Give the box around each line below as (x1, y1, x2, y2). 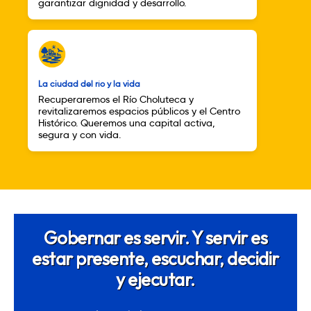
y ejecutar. (116, 268, 195, 292)
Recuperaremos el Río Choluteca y (38, 94, 194, 106)
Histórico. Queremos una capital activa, (38, 117, 215, 130)
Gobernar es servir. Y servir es (43, 226, 268, 250)
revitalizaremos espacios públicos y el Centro (38, 106, 240, 118)
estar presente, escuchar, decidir (32, 247, 279, 271)
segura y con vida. (38, 129, 121, 142)
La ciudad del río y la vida (38, 79, 140, 90)
